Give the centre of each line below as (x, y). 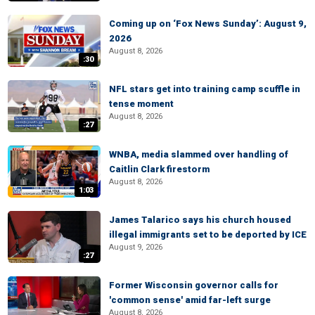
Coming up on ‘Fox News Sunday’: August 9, (208, 24)
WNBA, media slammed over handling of (199, 154)
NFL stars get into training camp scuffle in (205, 89)
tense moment (141, 104)
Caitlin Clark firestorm (159, 169)
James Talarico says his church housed (200, 220)
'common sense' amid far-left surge (190, 300)
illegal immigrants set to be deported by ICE (208, 234)
